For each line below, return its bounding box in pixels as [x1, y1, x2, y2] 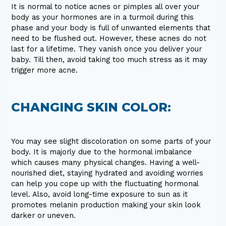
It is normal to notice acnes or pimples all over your [11, 2, 200, 12]
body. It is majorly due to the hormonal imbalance [11, 147, 192, 157]
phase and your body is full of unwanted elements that [11, 23, 211, 33]
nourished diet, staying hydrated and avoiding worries [11, 168, 204, 178]
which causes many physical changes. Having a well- [11, 158, 200, 167]
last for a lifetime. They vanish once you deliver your [11, 44, 202, 54]
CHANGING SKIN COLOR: [11, 100, 172, 115]
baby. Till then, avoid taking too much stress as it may [11, 55, 208, 65]
